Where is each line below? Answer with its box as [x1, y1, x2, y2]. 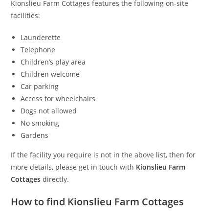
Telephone [21, 44, 56, 54]
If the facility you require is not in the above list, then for [11, 150, 196, 159]
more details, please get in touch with [11, 162, 136, 172]
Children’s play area [21, 57, 86, 66]
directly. [41, 174, 69, 184]
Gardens [21, 130, 49, 140]
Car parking [21, 81, 59, 91]
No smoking [21, 118, 60, 128]
